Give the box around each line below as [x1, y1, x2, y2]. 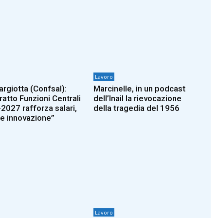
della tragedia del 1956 [93, 103, 180, 113]
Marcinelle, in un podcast [93, 83, 186, 93]
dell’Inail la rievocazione [93, 93, 182, 103]
